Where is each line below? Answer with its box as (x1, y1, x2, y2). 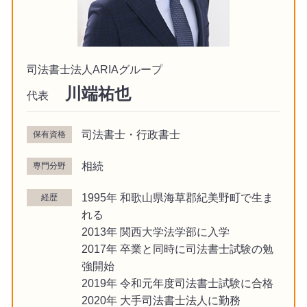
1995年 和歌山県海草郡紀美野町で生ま (81, 191, 273, 204)
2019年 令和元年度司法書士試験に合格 (81, 276, 273, 289)
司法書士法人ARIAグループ (26, 62, 162, 75)
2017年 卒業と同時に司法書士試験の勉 (81, 242, 273, 255)
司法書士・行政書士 (81, 127, 180, 140)
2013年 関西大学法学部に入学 (81, 225, 230, 238)
